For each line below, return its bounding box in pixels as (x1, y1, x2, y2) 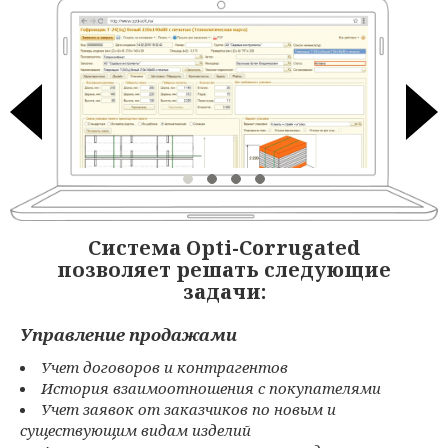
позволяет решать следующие (57, 256, 391, 284)
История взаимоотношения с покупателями (41, 378, 381, 399)
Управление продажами (20, 323, 237, 347)
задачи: (182, 278, 266, 306)
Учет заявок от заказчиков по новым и (41, 399, 336, 420)
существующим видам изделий (20, 420, 251, 441)
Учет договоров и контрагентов (41, 357, 288, 378)
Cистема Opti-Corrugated (88, 234, 360, 262)
